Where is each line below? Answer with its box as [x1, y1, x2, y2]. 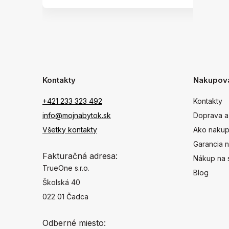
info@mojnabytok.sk [42, 110, 111, 120]
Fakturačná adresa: [42, 150, 118, 161]
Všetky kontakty [42, 125, 97, 134]
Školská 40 [42, 177, 80, 187]
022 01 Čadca [42, 192, 88, 201]
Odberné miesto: [42, 217, 106, 228]
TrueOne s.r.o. [42, 163, 89, 172]
